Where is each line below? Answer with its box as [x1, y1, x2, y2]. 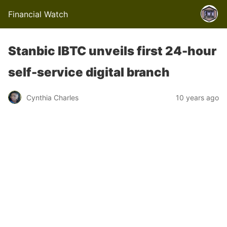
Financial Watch [8, 9, 68, 19]
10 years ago [176, 93, 219, 102]
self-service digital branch [8, 65, 170, 80]
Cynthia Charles [26, 93, 79, 102]
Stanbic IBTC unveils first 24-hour [8, 44, 216, 58]
